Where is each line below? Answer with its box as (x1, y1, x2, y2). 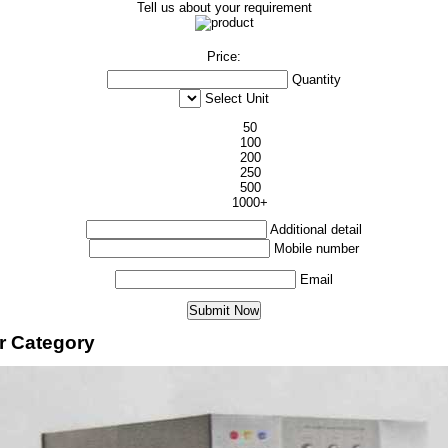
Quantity (292, 72, 341, 87)
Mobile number (274, 241, 359, 256)
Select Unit (205, 91, 269, 106)
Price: (207, 49, 241, 64)
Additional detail (270, 222, 362, 237)
